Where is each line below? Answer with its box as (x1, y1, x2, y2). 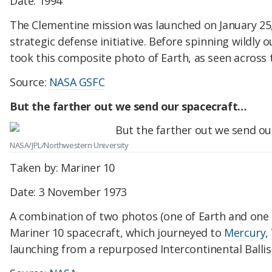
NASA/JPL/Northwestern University (10, 139, 129, 151)
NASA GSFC (49, 74, 105, 89)
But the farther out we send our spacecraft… (10, 98, 246, 114)
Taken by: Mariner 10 (10, 160, 115, 175)
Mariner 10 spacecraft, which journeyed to (10, 225, 225, 240)
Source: (10, 74, 49, 89)
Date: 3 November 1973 (10, 185, 127, 200)
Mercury (224, 225, 266, 240)
